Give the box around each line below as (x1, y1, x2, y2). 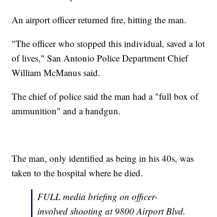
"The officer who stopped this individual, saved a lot (12, 37, 205, 50)
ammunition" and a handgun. (12, 105, 121, 117)
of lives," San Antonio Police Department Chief (12, 52, 188, 64)
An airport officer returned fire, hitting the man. (12, 14, 187, 26)
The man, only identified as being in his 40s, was (12, 152, 194, 165)
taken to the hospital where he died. (12, 167, 143, 179)
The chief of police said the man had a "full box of (12, 90, 199, 103)
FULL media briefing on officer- (37, 190, 158, 203)
